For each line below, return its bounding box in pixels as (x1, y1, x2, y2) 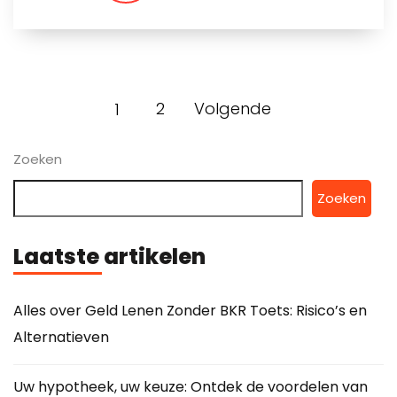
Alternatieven (13, 326, 109, 347)
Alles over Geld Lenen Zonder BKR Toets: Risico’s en (13, 300, 367, 321)
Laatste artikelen (13, 241, 206, 271)
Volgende (194, 97, 271, 120)
